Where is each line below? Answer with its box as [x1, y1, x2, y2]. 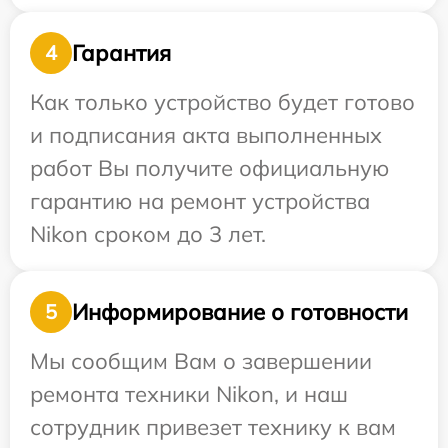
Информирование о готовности [72, 297, 408, 326]
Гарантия [72, 38, 171, 67]
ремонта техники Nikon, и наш [30, 380, 348, 409]
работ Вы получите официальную [30, 154, 389, 183]
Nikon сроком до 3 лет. [30, 220, 266, 249]
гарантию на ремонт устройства [30, 187, 370, 216]
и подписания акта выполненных [30, 121, 382, 150]
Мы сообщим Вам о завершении [30, 347, 372, 376]
